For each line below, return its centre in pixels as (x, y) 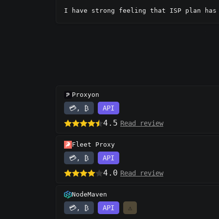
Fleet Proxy (93, 145)
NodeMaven (89, 195)
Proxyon (86, 95)
